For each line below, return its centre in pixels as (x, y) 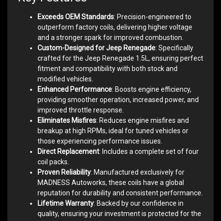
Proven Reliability (64, 172)
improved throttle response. (81, 110)
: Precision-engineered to (153, 17)
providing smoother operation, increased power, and (118, 100)
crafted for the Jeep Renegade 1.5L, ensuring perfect (120, 58)
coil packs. (53, 162)
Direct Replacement (68, 152)
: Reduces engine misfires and (143, 121)
